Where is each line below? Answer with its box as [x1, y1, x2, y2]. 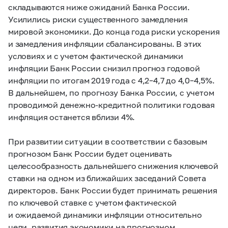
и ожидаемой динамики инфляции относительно [8, 210, 202, 219]
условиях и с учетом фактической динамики [8, 51, 183, 61]
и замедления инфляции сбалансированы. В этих [8, 39, 202, 48]
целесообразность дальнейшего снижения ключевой [8, 161, 218, 170]
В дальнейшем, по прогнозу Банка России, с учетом [8, 88, 214, 97]
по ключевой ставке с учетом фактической [8, 197, 177, 207]
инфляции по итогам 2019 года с [8, 75, 138, 85]
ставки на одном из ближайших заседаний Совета [8, 173, 206, 183]
